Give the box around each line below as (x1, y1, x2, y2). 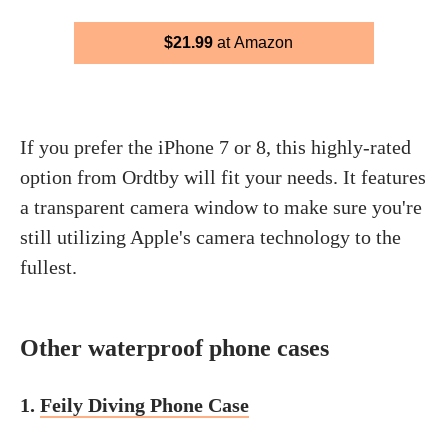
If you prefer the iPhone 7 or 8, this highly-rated (20, 135, 411, 158)
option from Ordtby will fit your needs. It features (20, 165, 426, 188)
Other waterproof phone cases (20, 334, 329, 361)
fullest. (20, 255, 77, 278)
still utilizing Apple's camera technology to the (20, 225, 401, 248)
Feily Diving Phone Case (40, 393, 249, 416)
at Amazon (212, 33, 293, 51)
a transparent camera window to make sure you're (20, 195, 422, 218)
